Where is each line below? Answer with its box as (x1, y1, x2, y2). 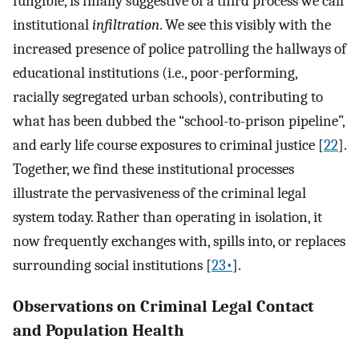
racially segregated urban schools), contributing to (13, 87, 323, 106)
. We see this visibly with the (159, 15, 331, 34)
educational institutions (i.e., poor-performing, (13, 63, 297, 82)
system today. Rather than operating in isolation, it (13, 208, 322, 226)
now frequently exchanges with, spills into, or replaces (13, 232, 345, 250)
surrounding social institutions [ (13, 256, 212, 274)
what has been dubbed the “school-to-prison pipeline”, (13, 111, 345, 130)
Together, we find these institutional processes (13, 159, 294, 178)
